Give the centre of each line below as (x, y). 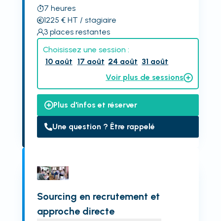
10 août (59, 61)
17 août (91, 61)
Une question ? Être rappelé (103, 127)
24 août (123, 61)
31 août (155, 61)
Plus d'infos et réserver (95, 105)
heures (63, 8)
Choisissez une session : (86, 50)
